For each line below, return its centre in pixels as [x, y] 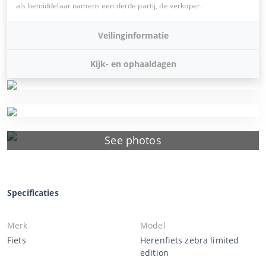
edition [154, 252]
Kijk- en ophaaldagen [133, 64]
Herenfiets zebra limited [190, 240]
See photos [133, 140]
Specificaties [33, 192]
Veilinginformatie [133, 35]
